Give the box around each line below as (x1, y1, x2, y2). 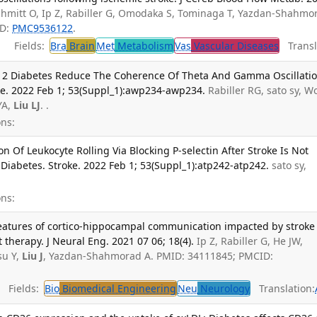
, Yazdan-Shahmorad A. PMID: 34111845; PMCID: (43, 248, 274, 263)
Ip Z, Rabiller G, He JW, (197, 234, 304, 248)
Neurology (197, 282, 250, 296)
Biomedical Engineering (59, 282, 177, 296)
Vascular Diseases (191, 39, 279, 53)
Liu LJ (13, 98, 41, 112)
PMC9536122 (12, 21, 74, 35)
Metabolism (115, 39, 174, 53)
